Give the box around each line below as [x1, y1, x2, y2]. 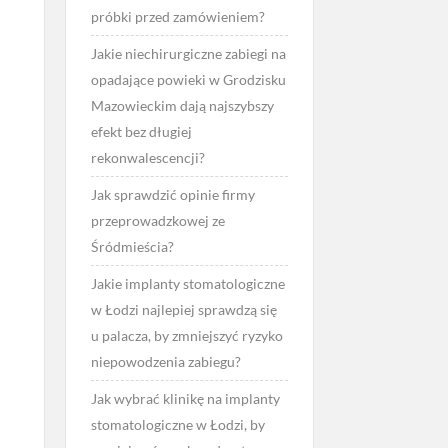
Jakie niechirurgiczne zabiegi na [90, 45, 286, 62]
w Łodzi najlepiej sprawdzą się [90, 301, 277, 318]
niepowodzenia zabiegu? [90, 353, 241, 370]
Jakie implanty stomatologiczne [90, 275, 285, 292]
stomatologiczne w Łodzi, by [90, 416, 265, 433]
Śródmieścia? [90, 238, 174, 255]
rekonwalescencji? [90, 149, 205, 166]
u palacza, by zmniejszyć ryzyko [90, 327, 283, 344]
